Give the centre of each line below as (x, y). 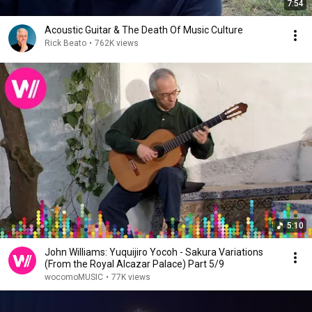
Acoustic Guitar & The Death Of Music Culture (144, 30)
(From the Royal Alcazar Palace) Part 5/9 (134, 264)
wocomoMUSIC (74, 277)
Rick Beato (65, 43)
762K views (117, 43)
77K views (131, 277)
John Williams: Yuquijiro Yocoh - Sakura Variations (154, 252)
